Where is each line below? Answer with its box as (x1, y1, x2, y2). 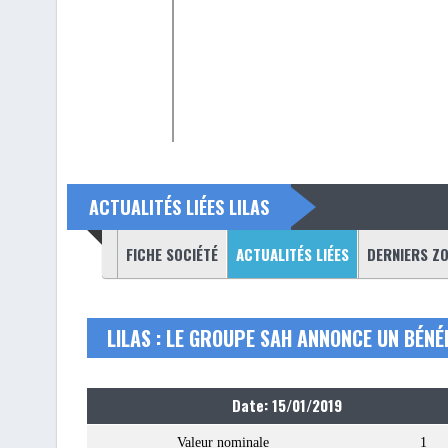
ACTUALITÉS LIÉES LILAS (89, 194, 269, 220)
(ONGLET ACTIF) (72, 243, 170, 265)
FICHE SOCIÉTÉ (126, 243, 218, 265)
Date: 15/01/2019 (232, 394, 342, 416)
